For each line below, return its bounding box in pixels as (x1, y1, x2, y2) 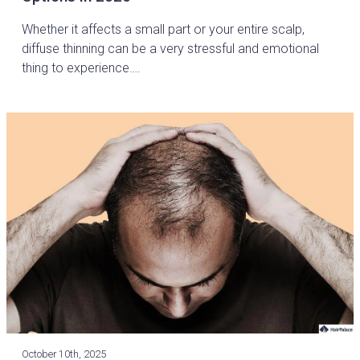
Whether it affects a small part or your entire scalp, (22, 21, 305, 37)
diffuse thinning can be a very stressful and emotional (22, 40, 320, 56)
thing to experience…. (22, 59, 141, 76)
